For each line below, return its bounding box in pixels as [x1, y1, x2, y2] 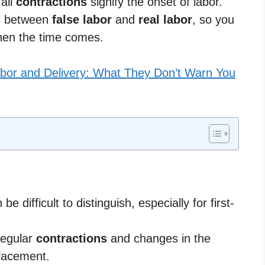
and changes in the [107, 231, 211, 245]
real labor [138, 12, 192, 26]
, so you [192, 12, 234, 26]
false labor [52, 12, 112, 26]
